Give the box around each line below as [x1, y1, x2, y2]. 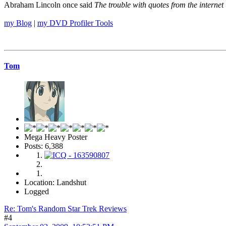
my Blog [4, 18, 32, 27]
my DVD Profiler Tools [37, 18, 113, 27]
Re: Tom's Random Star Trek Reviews [4, 204, 127, 213]
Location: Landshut [24, 178, 86, 187]
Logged [24, 187, 49, 196]
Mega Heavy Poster [24, 133, 87, 142]
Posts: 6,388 [24, 142, 63, 151]
